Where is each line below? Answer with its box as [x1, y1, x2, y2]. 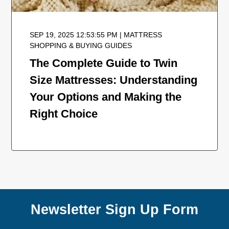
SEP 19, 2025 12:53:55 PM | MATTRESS [30, 31, 163, 39]
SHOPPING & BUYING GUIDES [30, 41, 132, 50]
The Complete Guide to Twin [30, 57, 178, 70]
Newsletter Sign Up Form [31, 202, 198, 218]
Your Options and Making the [30, 90, 182, 104]
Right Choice [30, 107, 98, 121]
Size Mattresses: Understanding [30, 74, 198, 87]
